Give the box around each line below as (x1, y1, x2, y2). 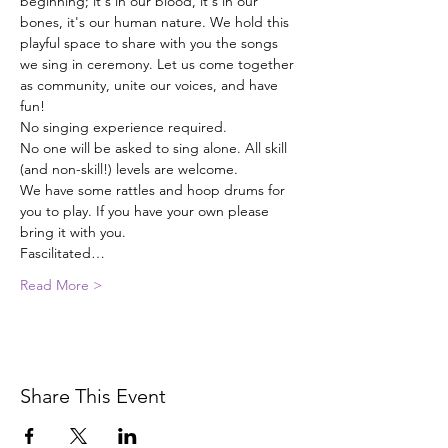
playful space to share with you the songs (20, 34, 282, 52)
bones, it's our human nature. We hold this (20, 13, 293, 31)
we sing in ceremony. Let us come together (20, 55, 298, 73)
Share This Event (20, 384, 166, 408)
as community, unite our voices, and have (20, 76, 282, 94)
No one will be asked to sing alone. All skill (20, 139, 291, 157)
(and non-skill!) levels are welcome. (20, 160, 238, 178)
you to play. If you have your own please (20, 202, 273, 220)
